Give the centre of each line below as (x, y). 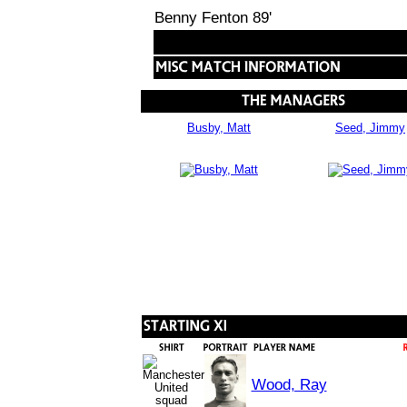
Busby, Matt (219, 128)
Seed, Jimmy (370, 128)
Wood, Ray (289, 385)
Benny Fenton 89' (213, 18)
